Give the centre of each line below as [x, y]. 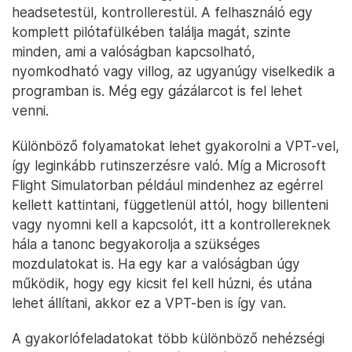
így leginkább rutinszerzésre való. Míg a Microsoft [169, 166]
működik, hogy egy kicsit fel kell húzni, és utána [162, 284]
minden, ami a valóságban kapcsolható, [134, 52]
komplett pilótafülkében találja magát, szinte [151, 32]
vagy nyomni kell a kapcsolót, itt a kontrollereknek [171, 225]
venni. [30, 111]
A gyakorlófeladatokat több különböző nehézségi [168, 339]
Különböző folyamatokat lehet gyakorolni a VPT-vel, [176, 146]
